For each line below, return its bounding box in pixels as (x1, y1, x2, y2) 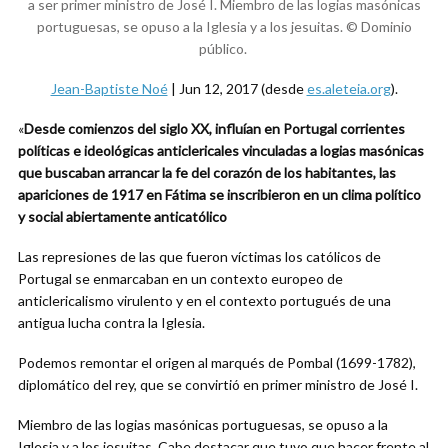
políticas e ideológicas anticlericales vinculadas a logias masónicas (18, 142, 424, 159)
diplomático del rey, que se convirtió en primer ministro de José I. (18, 376, 418, 393)
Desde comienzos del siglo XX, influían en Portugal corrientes (24, 120, 405, 137)
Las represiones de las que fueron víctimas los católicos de (18, 248, 381, 265)
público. (198, 40, 247, 57)
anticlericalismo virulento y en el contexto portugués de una (18, 292, 391, 309)
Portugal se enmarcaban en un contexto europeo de (18, 270, 343, 287)
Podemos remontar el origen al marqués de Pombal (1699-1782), (18, 354, 416, 371)
